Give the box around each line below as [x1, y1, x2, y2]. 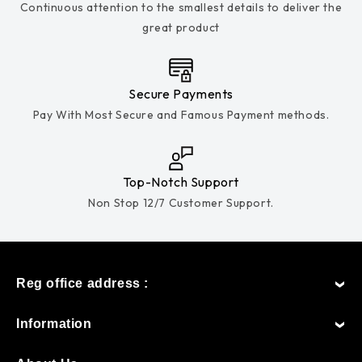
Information [16, 316, 92, 330]
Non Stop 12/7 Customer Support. [88, 195, 274, 210]
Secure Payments [128, 86, 234, 103]
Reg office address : [16, 276, 149, 290]
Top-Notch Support [122, 173, 240, 190]
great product [142, 19, 220, 35]
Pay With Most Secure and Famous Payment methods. [32, 107, 330, 123]
